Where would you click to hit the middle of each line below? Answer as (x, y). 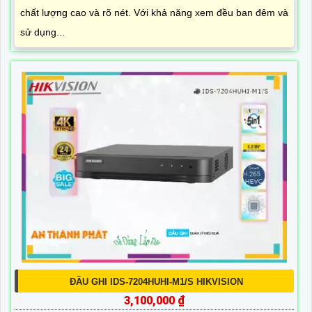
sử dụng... (42, 32)
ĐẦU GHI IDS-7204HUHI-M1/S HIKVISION (156, 282)
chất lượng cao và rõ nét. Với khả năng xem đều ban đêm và (154, 13)
